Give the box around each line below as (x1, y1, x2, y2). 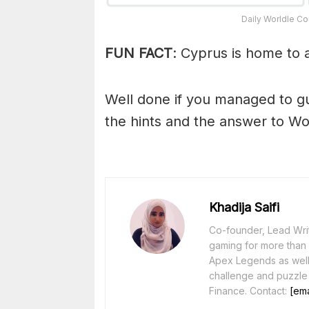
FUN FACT (105, 44, 172, 61)
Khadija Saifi (209, 199, 279, 215)
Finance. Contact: (209, 284, 290, 297)
